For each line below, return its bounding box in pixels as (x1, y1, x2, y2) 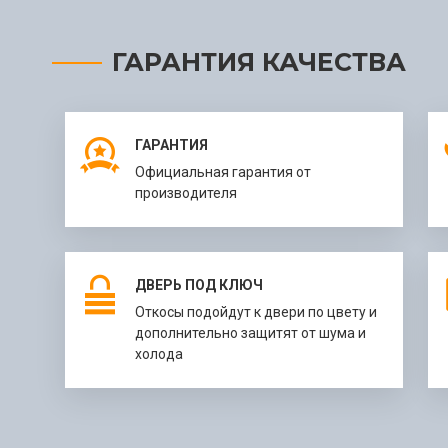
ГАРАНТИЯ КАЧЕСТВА (112, 47, 406, 78)
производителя (134, 184, 237, 201)
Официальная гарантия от (134, 163, 311, 180)
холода (134, 345, 183, 362)
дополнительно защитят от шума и (134, 324, 366, 341)
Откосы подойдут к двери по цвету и (134, 303, 377, 320)
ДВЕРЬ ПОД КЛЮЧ (134, 276, 263, 293)
